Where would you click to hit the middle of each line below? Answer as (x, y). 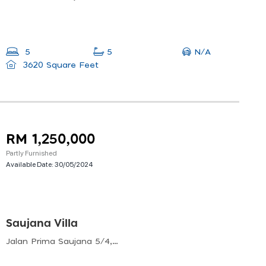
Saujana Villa (42, 224)
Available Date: (30, 164)
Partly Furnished (31, 153)
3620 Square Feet (59, 66)
